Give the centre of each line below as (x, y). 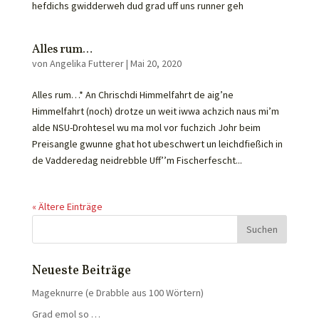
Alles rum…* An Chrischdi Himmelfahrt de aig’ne (132, 95)
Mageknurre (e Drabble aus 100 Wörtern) (117, 293)
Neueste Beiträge (81, 271)
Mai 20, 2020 (156, 63)
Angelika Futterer (87, 63)
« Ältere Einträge (67, 206)
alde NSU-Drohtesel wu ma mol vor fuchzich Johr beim (146, 127)
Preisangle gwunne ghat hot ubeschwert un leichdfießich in (157, 144)
